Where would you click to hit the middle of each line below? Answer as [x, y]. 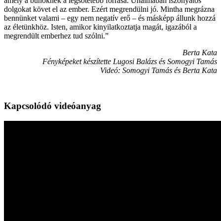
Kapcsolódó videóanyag [53, 106]
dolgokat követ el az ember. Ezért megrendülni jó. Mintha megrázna [109, 9]
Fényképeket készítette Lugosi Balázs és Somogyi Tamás [130, 61]
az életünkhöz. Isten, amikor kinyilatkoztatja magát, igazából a [100, 27]
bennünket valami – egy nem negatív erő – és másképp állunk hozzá [110, 18]
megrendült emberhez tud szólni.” [56, 36]
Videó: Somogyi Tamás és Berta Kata [159, 70]
